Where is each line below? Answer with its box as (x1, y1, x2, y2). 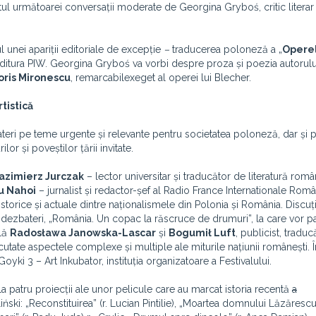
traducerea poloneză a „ (169, 44, 282, 55)
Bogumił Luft (169, 227, 236, 238)
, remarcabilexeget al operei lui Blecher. (71, 72, 251, 83)
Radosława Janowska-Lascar (10, 227, 156, 238)
